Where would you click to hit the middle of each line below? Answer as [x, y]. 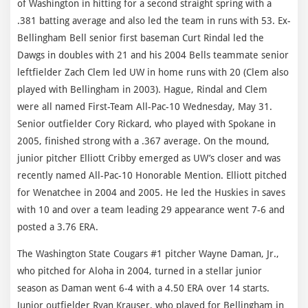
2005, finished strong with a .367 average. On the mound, [143, 141]
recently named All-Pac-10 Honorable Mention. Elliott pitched [152, 175]
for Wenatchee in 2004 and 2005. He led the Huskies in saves [151, 192]
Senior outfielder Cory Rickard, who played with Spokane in [146, 123]
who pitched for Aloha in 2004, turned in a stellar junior [140, 271]
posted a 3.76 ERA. [58, 227]
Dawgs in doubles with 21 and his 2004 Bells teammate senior [153, 55]
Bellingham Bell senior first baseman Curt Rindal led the [141, 37]
